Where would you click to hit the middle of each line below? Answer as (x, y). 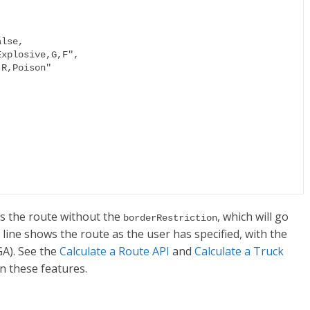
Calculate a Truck (239, 251)
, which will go (253, 217)
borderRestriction (170, 218)
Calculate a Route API (115, 251)
